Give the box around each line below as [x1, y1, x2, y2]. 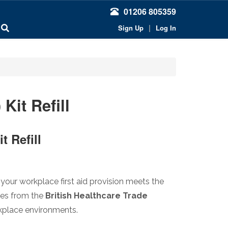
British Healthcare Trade [45, 190, 148, 201]
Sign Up [118, 23, 144, 33]
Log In [156, 23, 176, 33]
